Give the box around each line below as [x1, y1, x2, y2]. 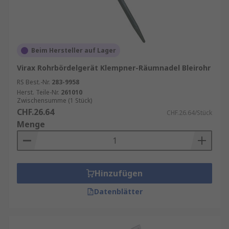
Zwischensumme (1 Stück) [17, 96, 92, 105]
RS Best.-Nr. [17, 78, 50, 86]
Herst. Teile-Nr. [17, 88, 59, 97]
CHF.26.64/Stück [167, 108, 212, 117]
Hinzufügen [95, 168, 143, 179]
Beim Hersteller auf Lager [31, 46, 116, 55]
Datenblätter [94, 187, 143, 196]
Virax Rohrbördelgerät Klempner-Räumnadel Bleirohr [17, 63, 211, 73]
